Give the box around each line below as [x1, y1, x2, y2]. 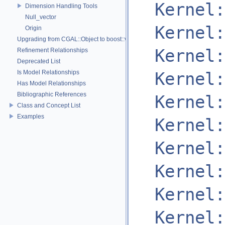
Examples [17, 113, 44, 120]
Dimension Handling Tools [25, 2, 97, 10]
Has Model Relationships [17, 79, 86, 87]
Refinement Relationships [17, 46, 88, 54]
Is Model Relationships [17, 68, 79, 76]
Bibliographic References [17, 90, 86, 98]
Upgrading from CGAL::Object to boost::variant [17, 35, 143, 43]
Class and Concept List [17, 101, 80, 109]
